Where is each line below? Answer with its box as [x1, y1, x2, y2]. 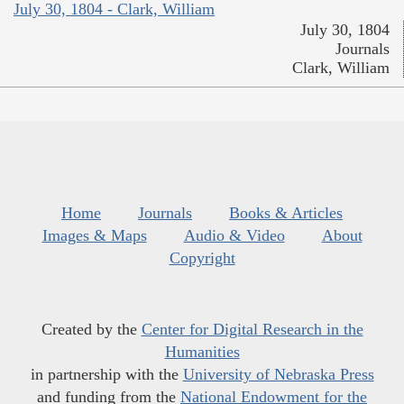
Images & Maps [41, 225, 147, 244]
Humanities [164, 342, 240, 361]
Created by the [41, 319, 142, 338]
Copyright [169, 248, 235, 267]
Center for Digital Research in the [141, 319, 363, 338]
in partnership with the [30, 364, 183, 383]
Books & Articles [229, 203, 343, 222]
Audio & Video [183, 225, 285, 244]
